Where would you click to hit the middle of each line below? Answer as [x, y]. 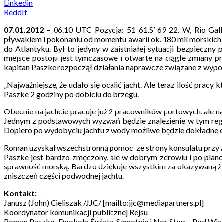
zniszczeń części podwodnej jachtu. [64, 175]
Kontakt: [20, 193]
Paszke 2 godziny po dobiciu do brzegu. [71, 94]
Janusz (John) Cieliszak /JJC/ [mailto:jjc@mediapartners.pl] [104, 202]
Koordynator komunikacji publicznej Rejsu [76, 212]
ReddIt [16, 12]
